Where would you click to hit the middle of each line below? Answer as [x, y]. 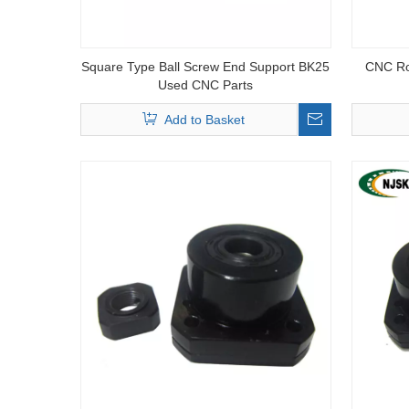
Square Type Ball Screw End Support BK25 [206, 67]
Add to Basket [204, 120]
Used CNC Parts [206, 85]
